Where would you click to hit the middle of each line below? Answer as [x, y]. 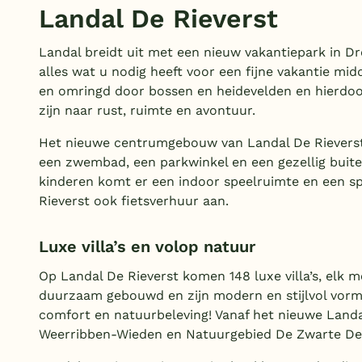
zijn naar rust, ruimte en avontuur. [147, 111]
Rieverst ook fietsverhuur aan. [134, 201]
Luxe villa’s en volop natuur [147, 247]
